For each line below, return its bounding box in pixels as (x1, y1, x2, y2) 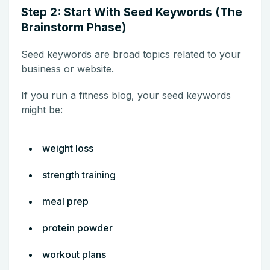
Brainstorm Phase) (21, 20, 126, 34)
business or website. (21, 62, 114, 75)
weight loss (42, 142, 93, 154)
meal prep (42, 195, 89, 207)
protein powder (42, 221, 113, 234)
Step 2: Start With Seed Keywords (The (21, 5, 242, 19)
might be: (21, 103, 63, 116)
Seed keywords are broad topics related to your (21, 48, 241, 60)
